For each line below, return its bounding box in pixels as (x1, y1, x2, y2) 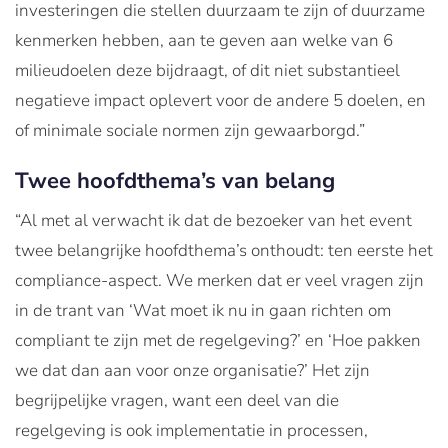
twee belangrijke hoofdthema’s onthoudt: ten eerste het (15, 239, 433, 263)
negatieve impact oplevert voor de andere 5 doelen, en (15, 89, 426, 113)
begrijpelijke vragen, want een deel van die (15, 389, 339, 413)
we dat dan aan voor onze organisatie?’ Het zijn (15, 359, 370, 383)
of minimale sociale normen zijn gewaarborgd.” (15, 119, 365, 143)
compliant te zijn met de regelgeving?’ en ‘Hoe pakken (15, 329, 421, 353)
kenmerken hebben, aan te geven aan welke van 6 (15, 29, 393, 53)
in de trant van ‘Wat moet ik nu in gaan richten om (15, 299, 391, 323)
